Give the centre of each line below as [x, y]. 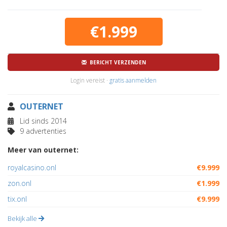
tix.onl [17, 199]
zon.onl [20, 183]
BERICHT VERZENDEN [116, 62]
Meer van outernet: [43, 150]
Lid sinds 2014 [42, 121]
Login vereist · [90, 80]
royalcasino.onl [32, 167]
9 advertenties [42, 131]
